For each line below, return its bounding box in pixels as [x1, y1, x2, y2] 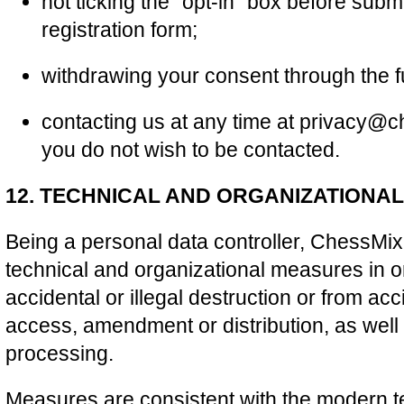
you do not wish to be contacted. [41, 138, 340, 161]
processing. [5, 342, 114, 365]
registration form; [41, 18, 197, 41]
